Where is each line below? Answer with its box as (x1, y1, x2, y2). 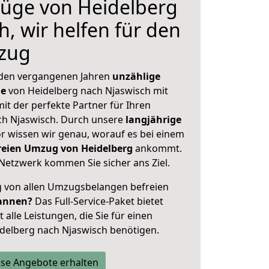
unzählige (112, 70, 160, 83)
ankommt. (135, 142, 182, 155)
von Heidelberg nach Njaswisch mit (6, 84, 168, 97)
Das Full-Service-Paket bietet (32, 195, 163, 208)
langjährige (125, 113, 181, 126)
